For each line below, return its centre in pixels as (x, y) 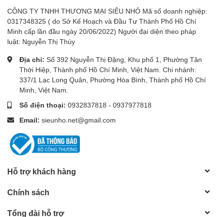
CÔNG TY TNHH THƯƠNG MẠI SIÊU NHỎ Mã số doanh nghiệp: (107, 11)
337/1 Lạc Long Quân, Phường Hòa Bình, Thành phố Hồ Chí (113, 79)
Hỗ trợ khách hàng (42, 171)
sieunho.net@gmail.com (79, 120)
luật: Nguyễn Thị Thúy (41, 41)
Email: (31, 120)
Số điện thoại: (44, 105)
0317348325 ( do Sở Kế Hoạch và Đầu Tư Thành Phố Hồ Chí (102, 21)
